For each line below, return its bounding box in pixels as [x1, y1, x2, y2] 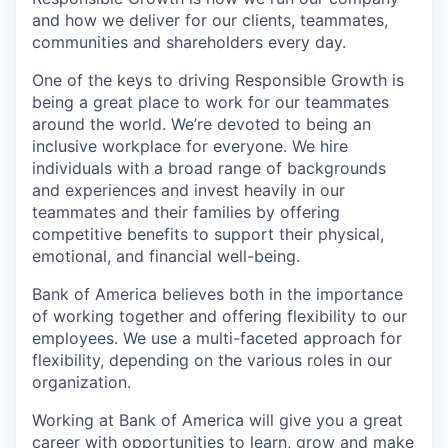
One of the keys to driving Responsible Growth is [32, 70, 404, 90]
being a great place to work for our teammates [32, 92, 389, 112]
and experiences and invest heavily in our [32, 180, 345, 200]
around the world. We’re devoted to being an [32, 114, 371, 134]
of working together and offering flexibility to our [32, 306, 407, 326]
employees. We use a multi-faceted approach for [32, 328, 402, 348]
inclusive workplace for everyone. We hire [32, 136, 348, 156]
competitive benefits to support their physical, [32, 224, 384, 244]
